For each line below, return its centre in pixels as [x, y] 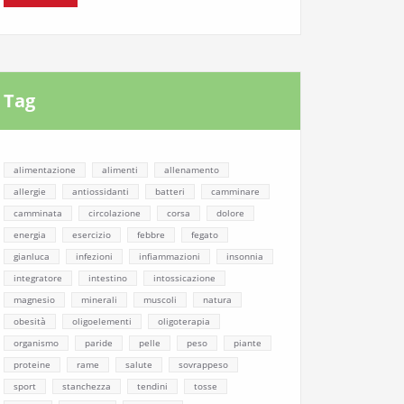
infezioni [94, 257]
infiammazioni [170, 257]
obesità [30, 321]
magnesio [34, 300]
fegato [205, 235]
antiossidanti [101, 192]
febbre [151, 235]
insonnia [245, 257]
